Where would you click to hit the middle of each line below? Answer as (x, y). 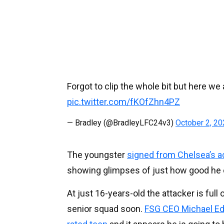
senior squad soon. (106, 208)
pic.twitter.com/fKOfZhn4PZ (123, 101)
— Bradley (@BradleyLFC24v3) (121, 122)
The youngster (97, 154)
